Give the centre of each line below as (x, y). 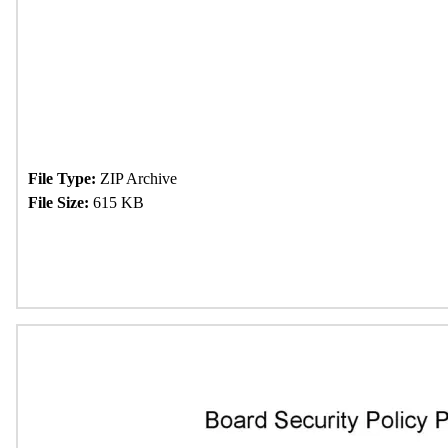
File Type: (62, 178)
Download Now (112, 256)
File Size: (58, 202)
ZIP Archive (136, 178)
